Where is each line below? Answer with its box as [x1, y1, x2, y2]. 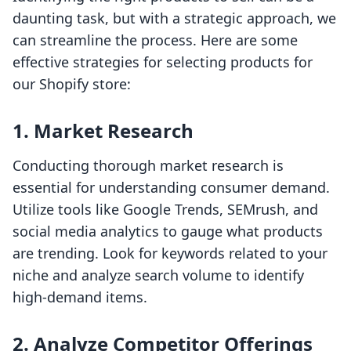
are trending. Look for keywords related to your [13, 244, 327, 263]
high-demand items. [13, 288, 147, 307]
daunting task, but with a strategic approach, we [13, 9, 336, 28]
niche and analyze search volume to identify [13, 266, 304, 285]
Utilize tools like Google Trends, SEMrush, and [13, 200, 318, 219]
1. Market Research [13, 118, 194, 144]
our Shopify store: [13, 74, 131, 94]
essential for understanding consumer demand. [13, 178, 330, 197]
